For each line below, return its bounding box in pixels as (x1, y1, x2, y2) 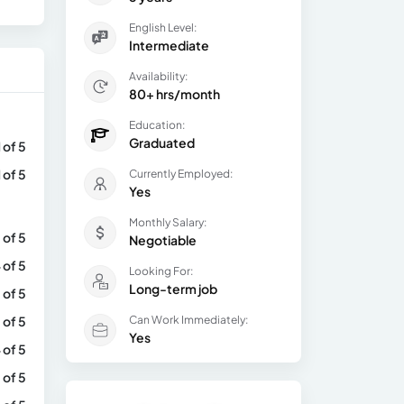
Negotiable (129, 232, 197, 248)
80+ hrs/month (129, 86, 220, 102)
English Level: (129, 21, 197, 34)
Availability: (129, 69, 188, 83)
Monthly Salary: (129, 216, 207, 229)
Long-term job (129, 280, 217, 297)
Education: (129, 118, 185, 132)
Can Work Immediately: (129, 313, 248, 326)
